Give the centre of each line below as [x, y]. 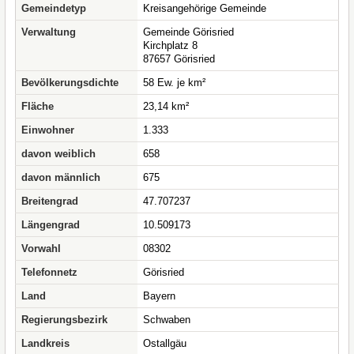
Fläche [38, 106]
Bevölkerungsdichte [70, 83]
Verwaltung [49, 32]
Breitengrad [50, 201]
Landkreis [45, 343]
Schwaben [167, 320]
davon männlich [61, 177]
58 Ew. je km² [174, 83]
